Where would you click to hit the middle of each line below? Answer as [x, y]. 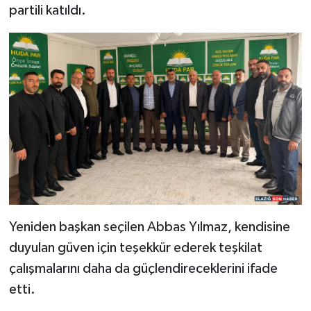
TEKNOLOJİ [70, 68]
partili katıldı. [47, 11]
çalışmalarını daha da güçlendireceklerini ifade [143, 269]
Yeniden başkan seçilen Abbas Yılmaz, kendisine [149, 227]
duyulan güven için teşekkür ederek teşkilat [135, 248]
